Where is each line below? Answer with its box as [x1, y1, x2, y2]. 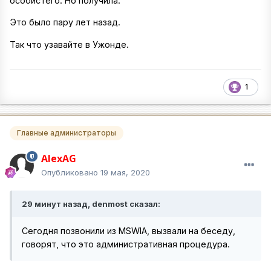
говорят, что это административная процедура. [22, 238, 232, 249]
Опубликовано [41, 167, 100, 177]
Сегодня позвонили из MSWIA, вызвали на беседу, [22, 225, 235, 236]
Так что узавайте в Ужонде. [10, 39, 129, 50]
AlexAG [41, 151, 76, 165]
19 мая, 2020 [100, 167, 150, 177]
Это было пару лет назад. [10, 17, 120, 28]
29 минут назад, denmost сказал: [22, 198, 160, 209]
